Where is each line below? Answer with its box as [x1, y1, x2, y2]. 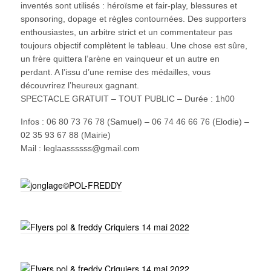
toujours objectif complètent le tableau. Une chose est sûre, [20, 41, 247, 50]
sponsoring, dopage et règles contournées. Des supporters [20, 14, 246, 24]
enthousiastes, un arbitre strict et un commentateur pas [20, 27, 232, 37]
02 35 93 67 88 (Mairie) [20, 130, 111, 140]
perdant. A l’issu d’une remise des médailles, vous [20, 67, 211, 77]
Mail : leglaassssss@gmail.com [20, 143, 140, 153]
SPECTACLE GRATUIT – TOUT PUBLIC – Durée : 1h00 [20, 94, 235, 103]
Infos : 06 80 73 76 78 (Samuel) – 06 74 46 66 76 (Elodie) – [20, 117, 249, 126]
